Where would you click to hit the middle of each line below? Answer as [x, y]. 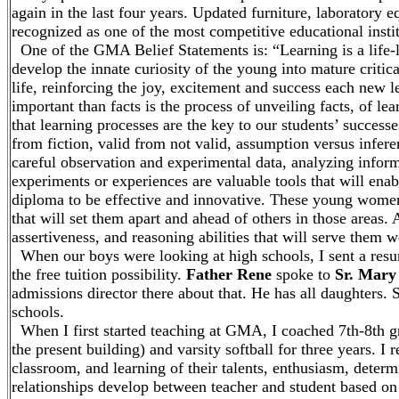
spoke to [303, 274]
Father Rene [229, 274]
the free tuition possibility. [99, 274]
